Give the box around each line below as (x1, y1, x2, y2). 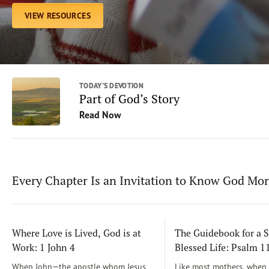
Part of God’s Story (79, 91, 180, 106)
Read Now (79, 109, 121, 121)
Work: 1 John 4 (12, 241, 75, 253)
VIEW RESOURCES (25, 10, 91, 21)
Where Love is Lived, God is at (12, 227, 141, 239)
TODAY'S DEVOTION (79, 81, 144, 90)
